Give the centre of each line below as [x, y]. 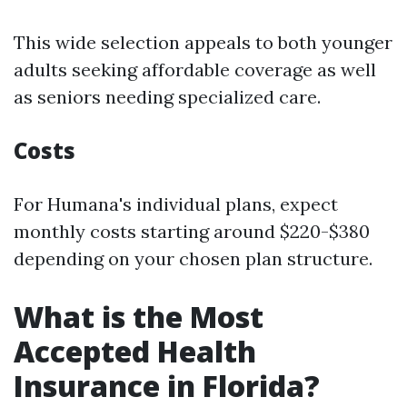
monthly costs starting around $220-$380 [192, 231]
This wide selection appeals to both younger [203, 42]
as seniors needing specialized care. [167, 97]
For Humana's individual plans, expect [176, 204]
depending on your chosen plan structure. [193, 258]
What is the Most [139, 317]
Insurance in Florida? [167, 386]
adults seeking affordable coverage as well [195, 69]
